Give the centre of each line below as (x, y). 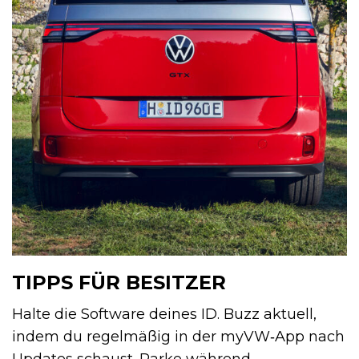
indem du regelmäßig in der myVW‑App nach (178, 337)
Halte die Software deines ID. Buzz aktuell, (164, 315)
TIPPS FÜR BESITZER (119, 283)
